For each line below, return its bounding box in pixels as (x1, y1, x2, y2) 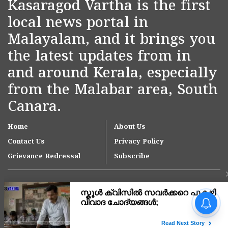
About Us (114, 123, 146, 131)
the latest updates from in (8, 48, 191, 66)
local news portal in (8, 14, 148, 33)
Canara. (8, 98, 61, 117)
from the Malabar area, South (8, 81, 218, 100)
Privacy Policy (114, 137, 164, 146)
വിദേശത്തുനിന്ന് (102, 194, 153, 202)
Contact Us (8, 137, 45, 146)
